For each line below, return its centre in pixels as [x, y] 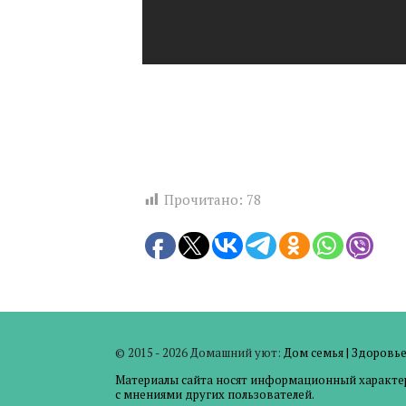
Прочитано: [203, 199]
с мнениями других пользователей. [215, 394]
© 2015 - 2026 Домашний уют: [199, 353]
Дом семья [314, 353]
